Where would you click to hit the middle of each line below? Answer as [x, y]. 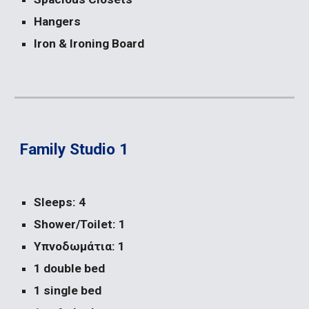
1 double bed [70, 268]
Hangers [58, 21]
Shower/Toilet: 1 [80, 224]
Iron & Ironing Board [89, 43]
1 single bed [68, 290]
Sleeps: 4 [60, 202]
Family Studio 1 [74, 149]
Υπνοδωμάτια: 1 [80, 246]
